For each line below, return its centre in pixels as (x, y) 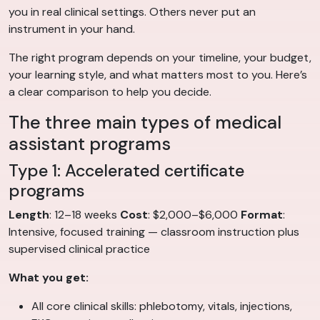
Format (262, 215)
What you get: (49, 278)
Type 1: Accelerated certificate (126, 171)
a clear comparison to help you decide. (110, 92)
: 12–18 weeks (85, 215)
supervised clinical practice (79, 249)
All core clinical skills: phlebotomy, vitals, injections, (162, 306)
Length (29, 215)
